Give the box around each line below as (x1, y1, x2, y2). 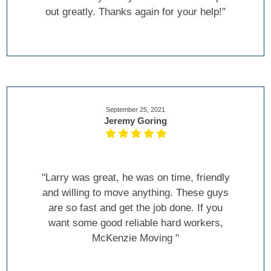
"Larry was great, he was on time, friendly (41, 171, 230, 183)
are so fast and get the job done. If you (48, 201, 223, 214)
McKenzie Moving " (92, 232, 179, 244)
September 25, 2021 (106, 105, 165, 113)
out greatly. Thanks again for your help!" (45, 5, 226, 18)
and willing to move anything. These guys (42, 186, 229, 198)
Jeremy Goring (104, 115, 167, 126)
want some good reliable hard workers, (48, 217, 223, 229)
